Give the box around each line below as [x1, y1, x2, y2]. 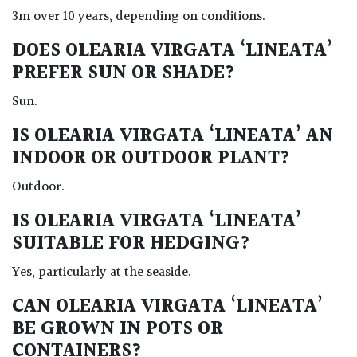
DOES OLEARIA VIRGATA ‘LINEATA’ [12, 36, 332, 67]
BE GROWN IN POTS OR [12, 314, 223, 345]
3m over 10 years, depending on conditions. [12, 6, 265, 28]
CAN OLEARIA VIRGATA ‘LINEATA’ [12, 292, 323, 323]
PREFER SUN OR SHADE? [12, 58, 235, 89]
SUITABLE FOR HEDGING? [12, 229, 255, 260]
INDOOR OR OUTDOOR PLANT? [12, 143, 295, 175]
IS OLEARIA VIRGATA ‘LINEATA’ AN [12, 121, 333, 152]
